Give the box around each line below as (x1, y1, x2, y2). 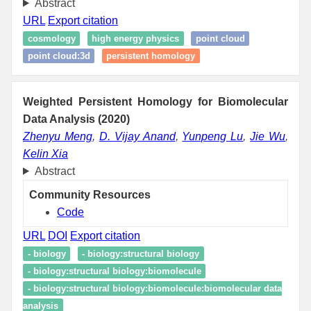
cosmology (27, 33, 76, 44)
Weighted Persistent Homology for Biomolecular (23, 95, 288, 108)
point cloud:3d (27, 50, 90, 61)
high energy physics (92, 33, 179, 44)
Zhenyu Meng (23, 130, 92, 142)
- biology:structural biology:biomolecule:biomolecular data (27, 283, 282, 294)
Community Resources (29, 188, 151, 201)
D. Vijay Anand (99, 130, 176, 142)
